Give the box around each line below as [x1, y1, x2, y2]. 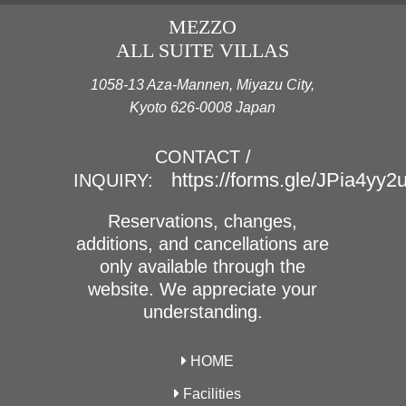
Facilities [179, 385, 241, 401]
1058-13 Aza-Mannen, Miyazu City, [91, 77, 315, 93]
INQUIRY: [72, 170, 153, 191]
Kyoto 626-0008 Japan [130, 100, 276, 116]
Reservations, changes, [108, 211, 298, 232]
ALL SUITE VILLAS [116, 39, 290, 63]
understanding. [142, 302, 263, 323]
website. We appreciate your [88, 279, 318, 300]
